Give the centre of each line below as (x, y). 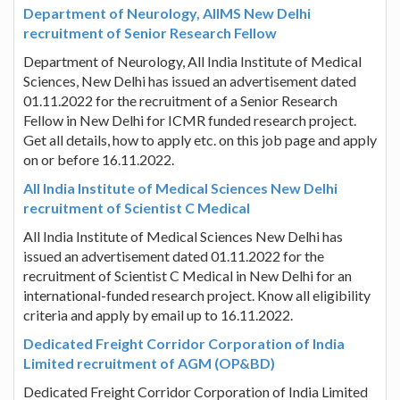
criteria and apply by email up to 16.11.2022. (158, 314)
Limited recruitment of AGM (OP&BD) (149, 362)
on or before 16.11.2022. (99, 159)
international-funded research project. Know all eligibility (197, 295)
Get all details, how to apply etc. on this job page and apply (200, 139)
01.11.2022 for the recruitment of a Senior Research (180, 100)
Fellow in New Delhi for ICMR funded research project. (190, 120)
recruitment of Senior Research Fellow (150, 32)
